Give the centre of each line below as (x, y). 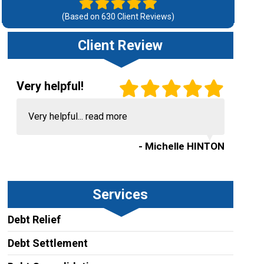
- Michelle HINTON (181, 146)
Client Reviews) (145, 16)
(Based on (81, 16)
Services (121, 194)
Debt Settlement (47, 243)
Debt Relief (34, 220)
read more (106, 116)
